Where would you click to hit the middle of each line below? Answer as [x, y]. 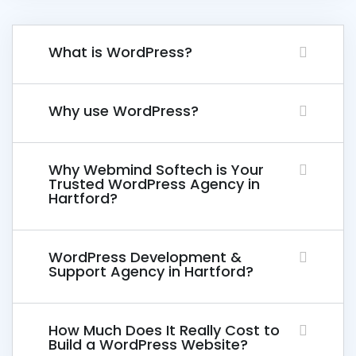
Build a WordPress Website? [148, 344]
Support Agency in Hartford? [151, 271]
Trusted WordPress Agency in [154, 184]
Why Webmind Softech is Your [156, 169]
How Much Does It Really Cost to [164, 330]
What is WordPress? [120, 52]
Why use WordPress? [124, 110]
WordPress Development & [145, 257]
